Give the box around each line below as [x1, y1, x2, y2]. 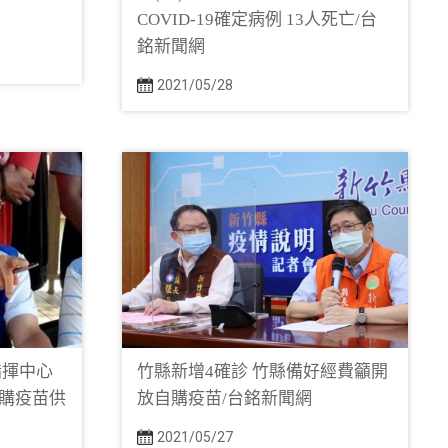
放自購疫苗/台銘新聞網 [137, 389, 312, 408]
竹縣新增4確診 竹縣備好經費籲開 [137, 362, 388, 381]
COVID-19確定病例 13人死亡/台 [137, 10, 377, 29]
